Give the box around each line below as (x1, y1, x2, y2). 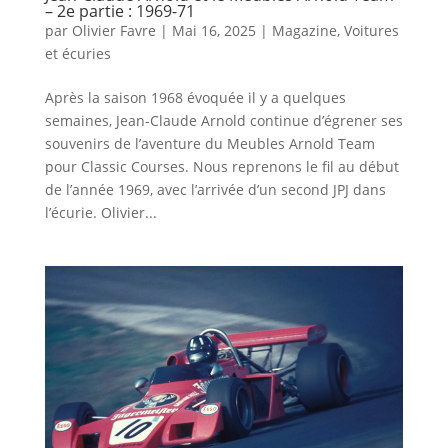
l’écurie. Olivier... (44, 203, 157, 223)
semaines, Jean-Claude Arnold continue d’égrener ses (44, 111, 403, 131)
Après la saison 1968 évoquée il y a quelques (44, 88, 346, 108)
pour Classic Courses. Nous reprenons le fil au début (44, 157, 399, 177)
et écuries (44, 44, 111, 64)
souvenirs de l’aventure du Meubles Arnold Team (44, 134, 375, 154)
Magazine (271, 21, 337, 41)
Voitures (343, 21, 399, 41)
